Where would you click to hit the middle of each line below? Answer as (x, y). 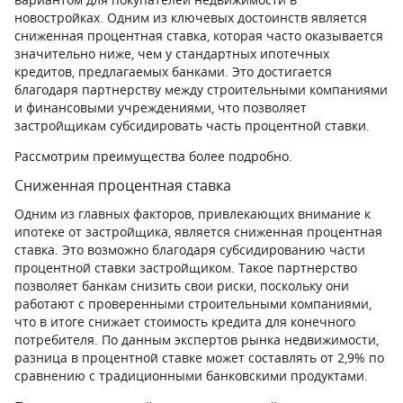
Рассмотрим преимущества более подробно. (153, 156)
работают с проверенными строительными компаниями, (193, 304)
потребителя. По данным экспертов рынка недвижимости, (197, 340)
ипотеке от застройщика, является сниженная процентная (198, 232)
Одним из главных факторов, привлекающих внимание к (193, 214)
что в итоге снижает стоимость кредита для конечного (185, 322)
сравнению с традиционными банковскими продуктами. (191, 376)
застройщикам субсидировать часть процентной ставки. (192, 125)
